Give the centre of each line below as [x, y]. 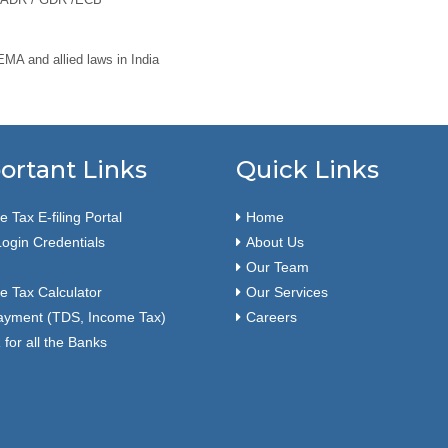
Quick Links [307, 169]
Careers [271, 317]
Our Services [287, 292]
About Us [275, 242]
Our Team [277, 267]
